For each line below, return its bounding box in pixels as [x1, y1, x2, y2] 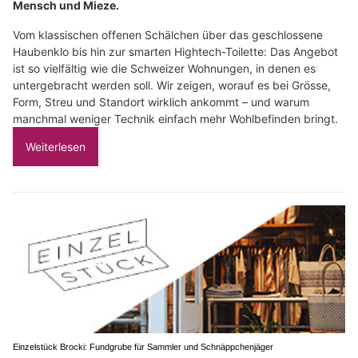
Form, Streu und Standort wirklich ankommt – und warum [13, 95, 309, 109]
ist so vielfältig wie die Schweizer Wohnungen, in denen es [13, 62, 316, 76]
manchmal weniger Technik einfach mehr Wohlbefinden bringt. [13, 112, 338, 126]
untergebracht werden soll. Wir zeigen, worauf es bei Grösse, [13, 78, 331, 93]
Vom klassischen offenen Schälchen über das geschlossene [13, 28, 323, 42]
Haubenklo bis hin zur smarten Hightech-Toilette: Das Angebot [13, 45, 338, 59]
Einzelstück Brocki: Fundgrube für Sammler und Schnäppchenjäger [13, 341, 273, 352]
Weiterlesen [26, 140, 86, 154]
